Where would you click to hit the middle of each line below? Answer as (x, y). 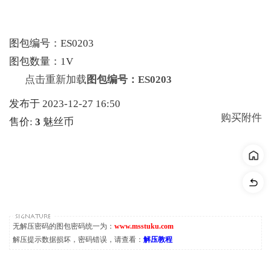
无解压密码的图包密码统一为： (64, 226)
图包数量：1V (50, 61)
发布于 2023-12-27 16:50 (67, 103)
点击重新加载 (56, 79)
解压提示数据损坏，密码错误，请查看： (78, 239)
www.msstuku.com (144, 226)
